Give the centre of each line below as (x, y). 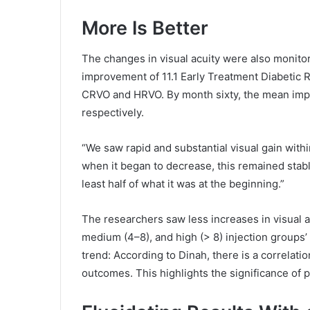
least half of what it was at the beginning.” (183, 184)
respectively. (113, 113)
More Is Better (145, 28)
